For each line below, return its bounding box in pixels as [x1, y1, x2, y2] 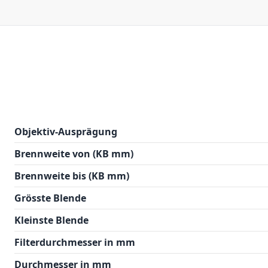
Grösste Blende [14, 191, 86, 205]
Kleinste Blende [14, 214, 89, 227]
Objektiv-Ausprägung [14, 125, 117, 138]
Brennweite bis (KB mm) [14, 169, 129, 182]
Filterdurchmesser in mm [14, 236, 135, 249]
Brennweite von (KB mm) [14, 147, 133, 160]
